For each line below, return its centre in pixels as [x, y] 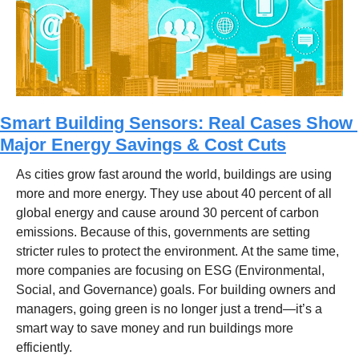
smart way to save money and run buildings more [155, 329]
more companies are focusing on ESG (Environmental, [170, 271]
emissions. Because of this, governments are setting [163, 232]
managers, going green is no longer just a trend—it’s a [169, 309]
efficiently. [44, 348]
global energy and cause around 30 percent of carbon [167, 213]
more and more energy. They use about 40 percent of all [174, 194]
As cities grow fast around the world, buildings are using [174, 175]
